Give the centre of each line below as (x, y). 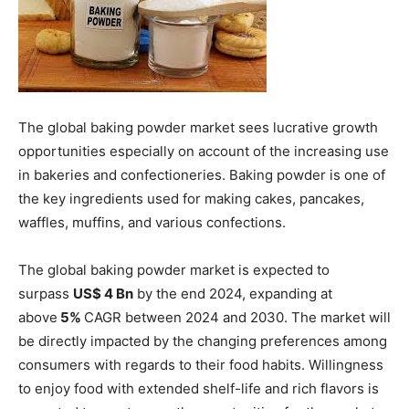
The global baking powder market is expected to (174, 270)
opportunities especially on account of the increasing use (204, 151)
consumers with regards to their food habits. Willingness (201, 365)
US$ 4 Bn (103, 294)
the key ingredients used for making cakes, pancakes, (191, 199)
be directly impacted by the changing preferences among (203, 341)
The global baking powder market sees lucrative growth (198, 127)
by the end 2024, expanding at (233, 294)
